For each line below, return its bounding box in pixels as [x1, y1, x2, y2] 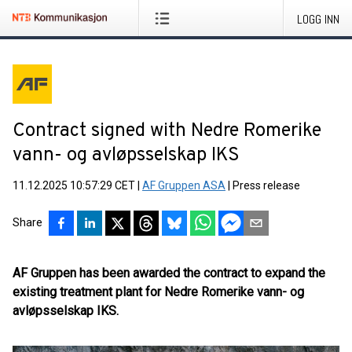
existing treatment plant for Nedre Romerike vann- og [13, 284, 304, 299]
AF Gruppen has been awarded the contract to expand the [13, 266, 325, 280]
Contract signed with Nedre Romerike [13, 119, 321, 143]
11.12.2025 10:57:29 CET [13, 179, 135, 192]
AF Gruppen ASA [142, 179, 225, 192]
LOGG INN [297, 11, 339, 27]
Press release [233, 179, 300, 192]
